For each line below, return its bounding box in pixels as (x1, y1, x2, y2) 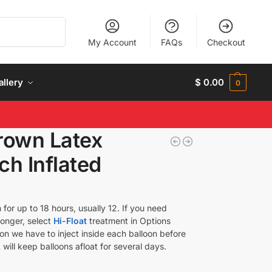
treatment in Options (86, 215, 171, 226)
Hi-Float (53, 215, 87, 226)
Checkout (206, 37, 245, 47)
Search (37, 18, 63, 27)
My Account (87, 37, 137, 47)
